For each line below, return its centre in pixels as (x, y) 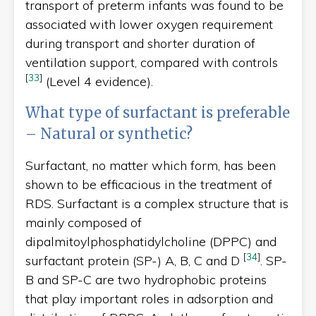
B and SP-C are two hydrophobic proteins (146, 279)
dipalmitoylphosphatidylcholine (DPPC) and (151, 241)
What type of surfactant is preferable (158, 112)
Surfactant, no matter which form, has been (151, 165)
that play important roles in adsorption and (149, 298)
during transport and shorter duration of (140, 43)
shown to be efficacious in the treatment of (149, 184)
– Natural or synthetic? (109, 133)
